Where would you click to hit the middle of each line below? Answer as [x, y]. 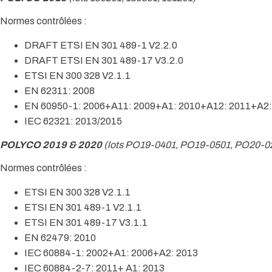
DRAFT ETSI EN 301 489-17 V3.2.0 [104, 61]
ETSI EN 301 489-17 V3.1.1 [86, 223]
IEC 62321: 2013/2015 [73, 121]
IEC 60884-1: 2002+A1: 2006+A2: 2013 [111, 253]
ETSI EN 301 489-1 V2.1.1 [83, 208]
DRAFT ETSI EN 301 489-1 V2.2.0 [101, 46]
